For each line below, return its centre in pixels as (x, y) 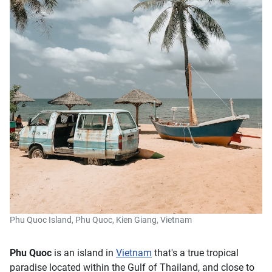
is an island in (84, 253)
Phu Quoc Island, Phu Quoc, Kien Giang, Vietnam (101, 220)
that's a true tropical (195, 253)
